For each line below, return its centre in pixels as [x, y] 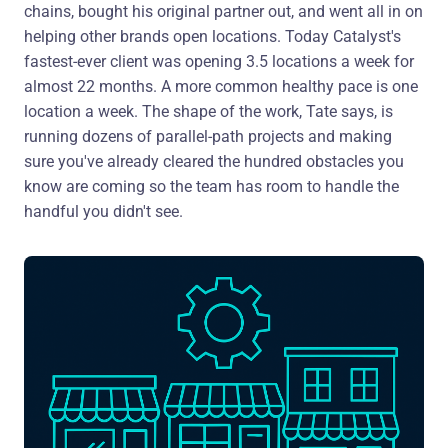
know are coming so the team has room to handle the [211, 186]
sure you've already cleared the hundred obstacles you [214, 161]
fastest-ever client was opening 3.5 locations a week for [219, 61]
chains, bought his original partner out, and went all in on [223, 11]
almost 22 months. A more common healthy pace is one [221, 86]
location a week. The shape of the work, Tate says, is [208, 111]
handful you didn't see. [103, 211]
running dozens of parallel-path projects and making [208, 136]
